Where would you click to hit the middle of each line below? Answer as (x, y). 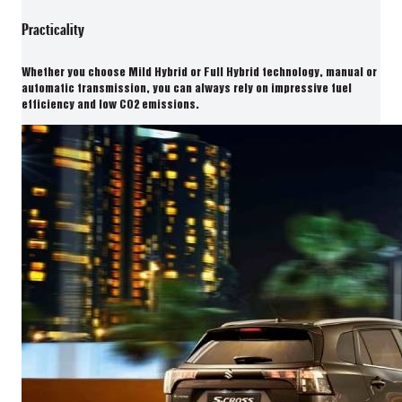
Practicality (53, 29)
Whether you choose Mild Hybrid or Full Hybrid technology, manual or (199, 73)
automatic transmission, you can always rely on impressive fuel (187, 89)
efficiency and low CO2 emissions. (110, 105)
